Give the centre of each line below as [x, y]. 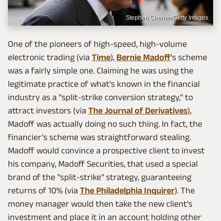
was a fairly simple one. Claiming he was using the [101, 70]
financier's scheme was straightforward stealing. [99, 137]
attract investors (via [48, 110]
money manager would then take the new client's [100, 203]
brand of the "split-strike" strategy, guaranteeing [100, 177]
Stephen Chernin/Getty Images [167, 18]
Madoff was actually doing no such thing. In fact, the [105, 124]
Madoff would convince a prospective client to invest [106, 150]
